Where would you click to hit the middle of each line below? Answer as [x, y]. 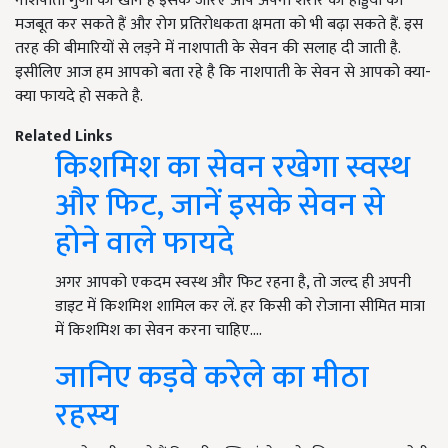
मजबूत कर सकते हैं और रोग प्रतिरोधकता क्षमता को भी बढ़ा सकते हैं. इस [221, 25]
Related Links [64, 137]
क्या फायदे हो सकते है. [79, 97]
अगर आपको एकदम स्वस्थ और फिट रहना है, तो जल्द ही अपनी [233, 283]
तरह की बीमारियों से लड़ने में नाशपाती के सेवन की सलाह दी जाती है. [207, 49]
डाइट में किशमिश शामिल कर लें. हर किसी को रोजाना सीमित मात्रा [240, 307]
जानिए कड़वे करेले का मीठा [212, 378]
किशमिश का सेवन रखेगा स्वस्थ [232, 168]
